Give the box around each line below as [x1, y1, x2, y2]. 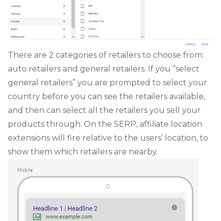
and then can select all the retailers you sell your [8, 105, 201, 115]
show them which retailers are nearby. [8, 147, 158, 156]
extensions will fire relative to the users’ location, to [8, 133, 208, 143]
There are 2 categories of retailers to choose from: [8, 50, 204, 60]
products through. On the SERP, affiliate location [8, 119, 202, 129]
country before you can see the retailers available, [8, 91, 205, 101]
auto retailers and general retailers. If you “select [8, 64, 199, 74]
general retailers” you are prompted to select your [8, 77, 207, 87]
